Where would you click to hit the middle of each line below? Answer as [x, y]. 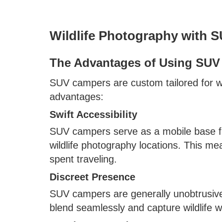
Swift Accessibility [93, 114]
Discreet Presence [92, 177]
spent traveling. [83, 159]
